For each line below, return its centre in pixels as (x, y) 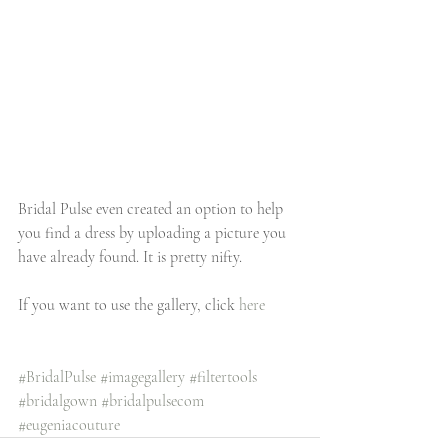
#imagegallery (142, 376)
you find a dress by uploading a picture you (154, 232)
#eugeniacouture (69, 424)
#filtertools (223, 376)
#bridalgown (57, 400)
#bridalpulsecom (152, 400)
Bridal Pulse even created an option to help (152, 208)
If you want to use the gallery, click (128, 304)
